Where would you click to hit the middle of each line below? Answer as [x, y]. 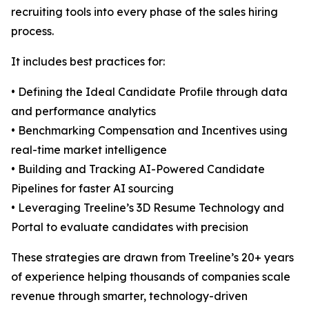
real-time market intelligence [89, 150]
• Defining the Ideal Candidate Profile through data [149, 92]
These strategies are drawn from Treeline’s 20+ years [152, 257]
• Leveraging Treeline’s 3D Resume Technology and [148, 208]
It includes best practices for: [88, 61]
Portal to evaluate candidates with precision [130, 227]
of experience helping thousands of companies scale [151, 277]
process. [32, 31]
